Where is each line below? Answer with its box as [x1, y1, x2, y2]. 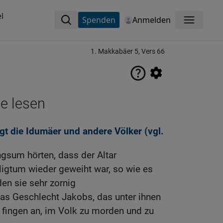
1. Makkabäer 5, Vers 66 [91, 47, 165, 56]
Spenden [82, 14, 115, 25]
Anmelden [132, 14, 171, 25]
